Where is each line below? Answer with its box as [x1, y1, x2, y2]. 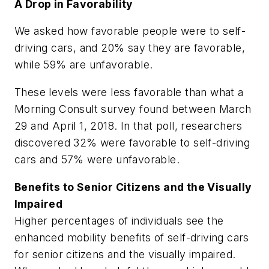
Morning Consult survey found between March [14, 102, 252, 115]
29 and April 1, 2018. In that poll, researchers [14, 119, 243, 132]
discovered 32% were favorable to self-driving [14, 136, 250, 149]
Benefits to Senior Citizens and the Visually [14, 180, 252, 193]
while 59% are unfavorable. [14, 58, 153, 71]
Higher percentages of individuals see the [14, 214, 224, 227]
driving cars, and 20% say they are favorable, [14, 41, 245, 55]
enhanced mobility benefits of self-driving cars [14, 231, 249, 244]
